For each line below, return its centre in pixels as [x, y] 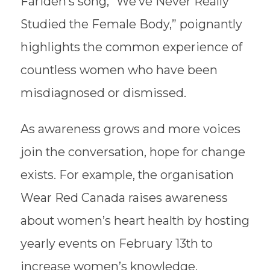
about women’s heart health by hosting [135, 220]
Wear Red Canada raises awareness [124, 197]
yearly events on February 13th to [116, 243]
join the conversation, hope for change [133, 152]
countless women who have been [119, 70]
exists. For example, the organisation [127, 174]
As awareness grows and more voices [130, 129]
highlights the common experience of [131, 47]
